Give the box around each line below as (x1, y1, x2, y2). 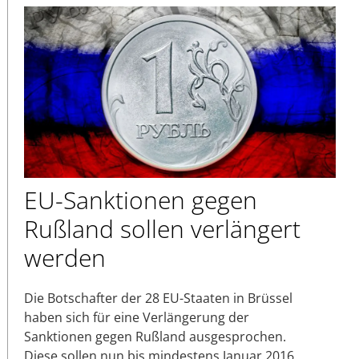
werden (24, 240, 106, 274)
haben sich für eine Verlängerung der (24, 308, 249, 326)
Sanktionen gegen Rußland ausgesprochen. (24, 327, 286, 345)
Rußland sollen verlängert (24, 212, 301, 245)
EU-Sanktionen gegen (24, 183, 257, 216)
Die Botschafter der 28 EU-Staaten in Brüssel (24, 288, 292, 307)
